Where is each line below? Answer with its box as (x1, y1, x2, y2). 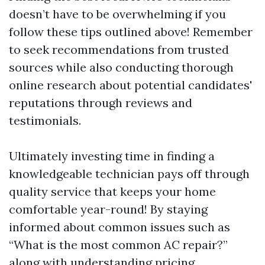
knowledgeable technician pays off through (9, 166, 250, 181)
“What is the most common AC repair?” (9, 237, 228, 252)
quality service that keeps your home (9, 183, 216, 199)
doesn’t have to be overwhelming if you (9, 6, 226, 21)
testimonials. (9, 112, 81, 128)
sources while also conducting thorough (9, 59, 234, 75)
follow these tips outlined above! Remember (9, 24, 253, 39)
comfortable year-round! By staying (9, 201, 208, 216)
